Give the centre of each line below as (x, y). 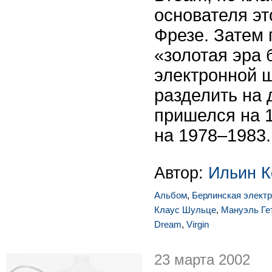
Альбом (171, 195)
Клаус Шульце (185, 210)
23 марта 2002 (202, 260)
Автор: (181, 173)
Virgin (198, 224)
